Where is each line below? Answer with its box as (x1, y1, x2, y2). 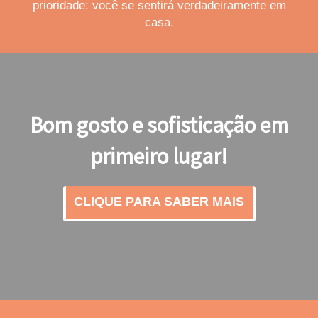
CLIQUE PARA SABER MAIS (74, 194, 244, 209)
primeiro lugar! (90, 141, 228, 170)
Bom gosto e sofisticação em (29, 110, 289, 138)
